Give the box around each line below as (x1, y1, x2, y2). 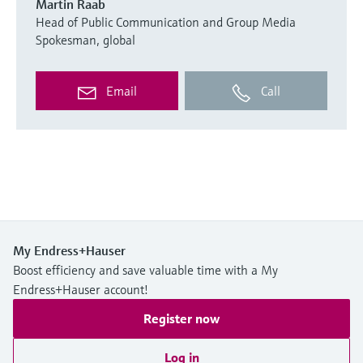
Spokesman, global (36, 32, 135, 49)
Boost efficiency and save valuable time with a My (13, 262, 278, 279)
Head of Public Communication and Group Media (36, 14, 296, 31)
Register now (143, 310, 220, 327)
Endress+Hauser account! (13, 281, 148, 298)
